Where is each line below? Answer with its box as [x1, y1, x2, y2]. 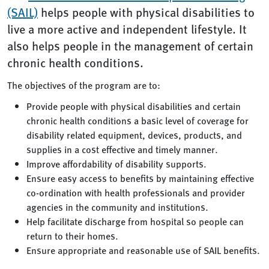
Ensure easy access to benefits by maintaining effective [26, 171, 254, 185]
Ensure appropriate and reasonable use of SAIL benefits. [26, 243, 260, 257]
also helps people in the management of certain [7, 37, 253, 54]
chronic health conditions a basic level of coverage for [26, 113, 249, 127]
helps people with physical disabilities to [38, 4, 255, 20]
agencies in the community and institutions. [26, 200, 208, 214]
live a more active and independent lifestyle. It [7, 20, 247, 37]
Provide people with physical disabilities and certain [26, 99, 241, 113]
